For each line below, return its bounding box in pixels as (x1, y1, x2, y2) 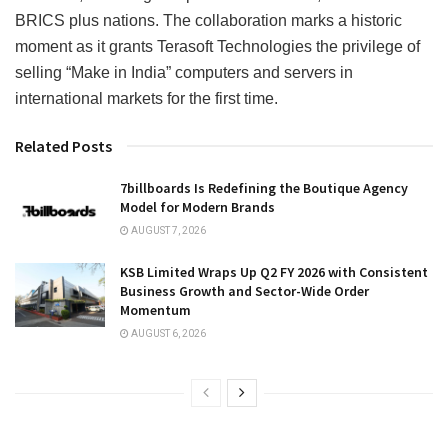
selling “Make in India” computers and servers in (15, 63, 353, 81)
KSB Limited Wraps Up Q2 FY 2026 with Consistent (120, 263, 428, 282)
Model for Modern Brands (120, 197, 275, 216)
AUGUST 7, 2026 (129, 224, 206, 236)
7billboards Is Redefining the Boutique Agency (120, 178, 408, 197)
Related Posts (15, 135, 112, 156)
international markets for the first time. (15, 89, 278, 107)
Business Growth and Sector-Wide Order (120, 282, 369, 301)
